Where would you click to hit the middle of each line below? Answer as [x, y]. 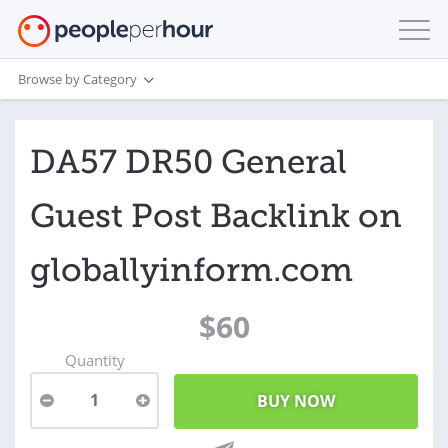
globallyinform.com [191, 270]
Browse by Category [77, 78]
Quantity [94, 360]
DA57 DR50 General [188, 162]
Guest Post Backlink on [216, 216]
